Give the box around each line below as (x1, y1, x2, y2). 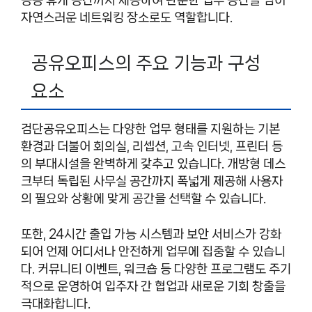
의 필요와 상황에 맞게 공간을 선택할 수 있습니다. (21, 192, 266, 205)
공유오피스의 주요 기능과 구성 (31, 54, 261, 73)
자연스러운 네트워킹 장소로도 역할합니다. (21, 10, 233, 24)
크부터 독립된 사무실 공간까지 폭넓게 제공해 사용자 (21, 175, 283, 188)
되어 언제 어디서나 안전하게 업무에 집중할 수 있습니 (21, 244, 286, 258)
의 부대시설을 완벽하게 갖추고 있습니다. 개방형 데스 (21, 157, 286, 171)
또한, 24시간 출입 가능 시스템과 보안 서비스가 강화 (21, 227, 281, 240)
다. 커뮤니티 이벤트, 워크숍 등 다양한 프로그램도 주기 (21, 262, 291, 275)
